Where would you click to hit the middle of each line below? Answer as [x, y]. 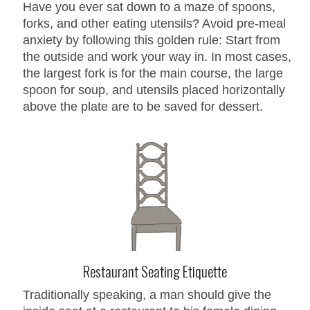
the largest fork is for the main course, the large [153, 73]
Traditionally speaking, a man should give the [147, 294]
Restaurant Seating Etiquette [155, 271]
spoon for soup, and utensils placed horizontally [154, 90]
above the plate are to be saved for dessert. [143, 106]
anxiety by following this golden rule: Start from [152, 40]
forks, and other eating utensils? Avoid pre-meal [154, 23]
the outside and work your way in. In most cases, [157, 56]
